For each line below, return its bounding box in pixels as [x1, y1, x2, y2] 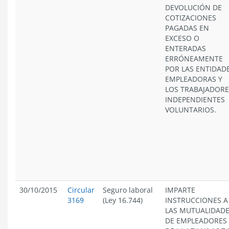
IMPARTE [165, 185, 195, 195]
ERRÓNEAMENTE [165, 54, 223, 63]
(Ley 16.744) [103, 195, 143, 205]
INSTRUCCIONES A [165, 195, 228, 205]
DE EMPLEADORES [165, 216, 227, 225]
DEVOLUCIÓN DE [165, 3, 222, 12]
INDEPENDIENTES [165, 95, 225, 104]
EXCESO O [165, 33, 199, 43]
